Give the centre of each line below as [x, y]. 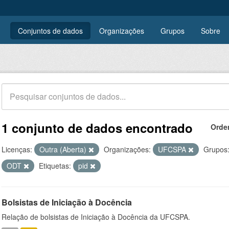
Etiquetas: [55, 166]
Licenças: [17, 149]
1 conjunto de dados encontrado [97, 128]
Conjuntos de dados [50, 31]
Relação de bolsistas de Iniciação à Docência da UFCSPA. [96, 217]
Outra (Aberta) [64, 149]
